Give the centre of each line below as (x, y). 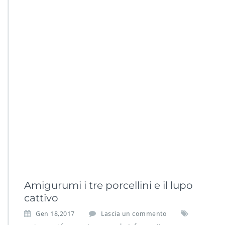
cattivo (41, 198)
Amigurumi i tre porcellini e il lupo (108, 185)
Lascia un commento (134, 214)
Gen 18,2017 (55, 214)
